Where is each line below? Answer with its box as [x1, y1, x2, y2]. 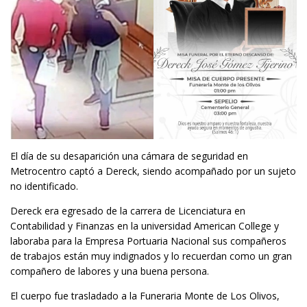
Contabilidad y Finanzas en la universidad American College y [10, 219, 279, 232]
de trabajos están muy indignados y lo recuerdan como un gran [10, 249, 292, 262]
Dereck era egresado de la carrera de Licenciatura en [10, 204, 245, 217]
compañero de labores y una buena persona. [10, 264, 209, 278]
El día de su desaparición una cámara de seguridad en [10, 149, 248, 162]
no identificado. [10, 179, 78, 193]
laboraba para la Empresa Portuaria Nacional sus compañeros [10, 234, 286, 247]
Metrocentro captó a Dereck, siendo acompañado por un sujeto [10, 164, 296, 177]
